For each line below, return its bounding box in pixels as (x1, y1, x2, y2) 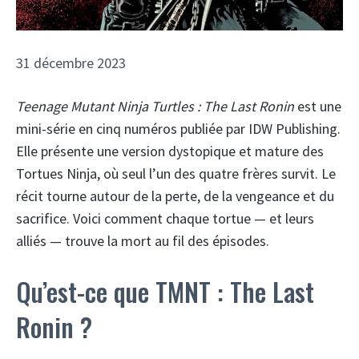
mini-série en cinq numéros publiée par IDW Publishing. (16, 119, 341, 138)
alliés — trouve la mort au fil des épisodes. (16, 231, 269, 250)
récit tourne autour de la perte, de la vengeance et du (16, 186, 334, 205)
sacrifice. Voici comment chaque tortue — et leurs (16, 208, 314, 228)
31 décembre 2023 (16, 53, 126, 72)
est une (294, 96, 341, 115)
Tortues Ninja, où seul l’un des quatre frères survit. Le (16, 163, 336, 183)
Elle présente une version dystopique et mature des (16, 141, 324, 160)
